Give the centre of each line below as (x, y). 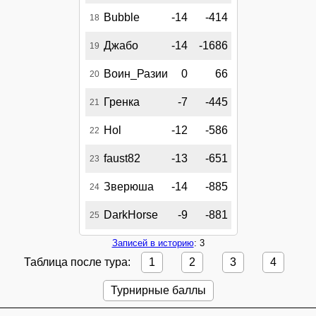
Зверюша (128, 187)
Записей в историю (153, 243)
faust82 (122, 159)
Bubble (121, 18)
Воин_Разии (135, 74)
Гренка (121, 102)
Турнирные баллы (158, 290)
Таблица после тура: (78, 262)
